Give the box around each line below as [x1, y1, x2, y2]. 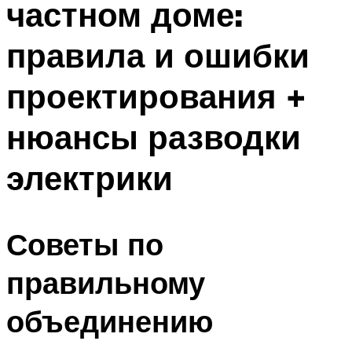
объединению [6, 302, 213, 341]
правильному [6, 263, 205, 302]
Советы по [6, 225, 163, 264]
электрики [6, 156, 173, 198]
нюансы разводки [6, 115, 301, 157]
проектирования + [6, 75, 306, 116]
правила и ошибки [6, 34, 310, 75]
